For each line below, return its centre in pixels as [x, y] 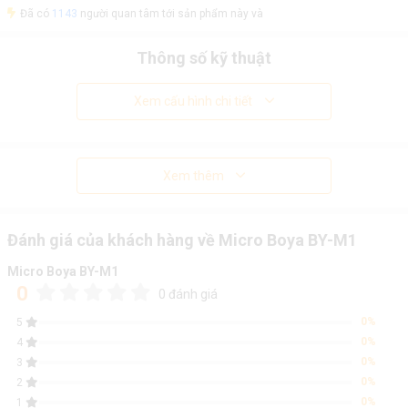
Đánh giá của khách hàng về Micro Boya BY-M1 [182, 240]
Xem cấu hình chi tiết [193, 101]
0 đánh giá [188, 294]
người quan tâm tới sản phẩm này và [170, 14]
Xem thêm [193, 176]
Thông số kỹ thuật [204, 58]
